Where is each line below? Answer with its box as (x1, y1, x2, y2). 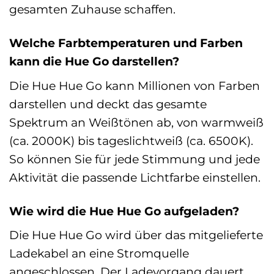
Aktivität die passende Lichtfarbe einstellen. (9, 169, 261, 185)
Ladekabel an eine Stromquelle (9, 246, 189, 261)
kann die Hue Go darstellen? (9, 54, 179, 69)
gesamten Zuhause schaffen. (9, 2, 176, 17)
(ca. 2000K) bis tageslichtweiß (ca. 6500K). (9, 133, 253, 148)
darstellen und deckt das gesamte (9, 96, 207, 111)
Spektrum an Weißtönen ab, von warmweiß (9, 114, 264, 130)
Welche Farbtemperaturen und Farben (9, 35, 243, 51)
